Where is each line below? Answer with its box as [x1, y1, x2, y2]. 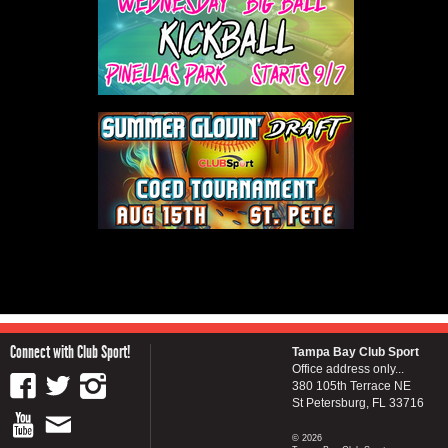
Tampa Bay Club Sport [292, 345, 419, 359]
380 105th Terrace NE [292, 379, 411, 393]
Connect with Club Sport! [10, 341, 130, 363]
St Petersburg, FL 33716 [292, 396, 424, 410]
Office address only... [292, 362, 404, 376]
